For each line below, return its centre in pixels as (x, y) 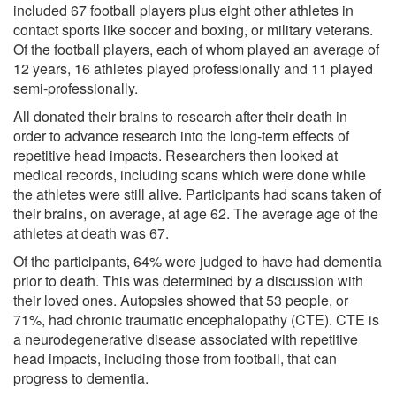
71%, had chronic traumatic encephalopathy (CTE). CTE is (196, 319)
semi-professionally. (76, 88)
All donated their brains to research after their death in (180, 116)
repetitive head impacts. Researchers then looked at (175, 155)
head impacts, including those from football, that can (175, 358)
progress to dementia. (81, 377)
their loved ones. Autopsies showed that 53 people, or (181, 300)
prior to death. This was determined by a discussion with (188, 280)
